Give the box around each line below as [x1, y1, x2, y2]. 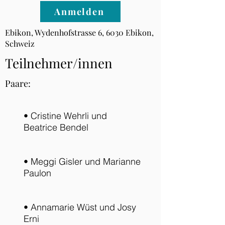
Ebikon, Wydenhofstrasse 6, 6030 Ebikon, [5, 27, 154, 38]
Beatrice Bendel [23, 122, 88, 133]
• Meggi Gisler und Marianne [23, 156, 141, 167]
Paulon [23, 167, 51, 179]
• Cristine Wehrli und [23, 110, 107, 122]
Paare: [5, 77, 31, 89]
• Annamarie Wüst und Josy [23, 201, 136, 213]
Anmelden [54, 6, 104, 18]
